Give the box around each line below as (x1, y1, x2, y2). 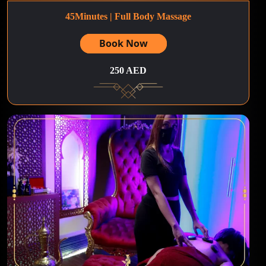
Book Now (99, 36, 148, 50)
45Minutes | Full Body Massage (65, 11, 191, 21)
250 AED (110, 65, 147, 75)
